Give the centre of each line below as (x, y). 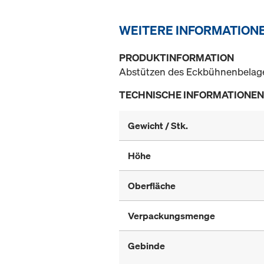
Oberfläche (152, 186)
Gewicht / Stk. (158, 126)
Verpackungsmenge (171, 216)
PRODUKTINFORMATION (176, 58)
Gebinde (146, 246)
